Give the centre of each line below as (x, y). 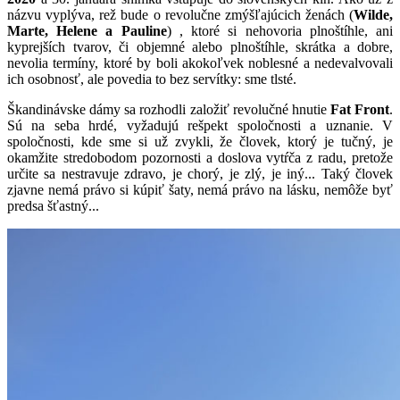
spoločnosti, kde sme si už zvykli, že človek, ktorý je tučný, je (200, 142)
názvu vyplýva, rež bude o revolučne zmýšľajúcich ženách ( (180, 15)
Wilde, (373, 15)
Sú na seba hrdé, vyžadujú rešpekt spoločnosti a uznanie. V (200, 125)
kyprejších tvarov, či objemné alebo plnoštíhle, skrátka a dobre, (200, 47)
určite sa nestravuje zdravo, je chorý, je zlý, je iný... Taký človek (200, 174)
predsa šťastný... (53, 206)
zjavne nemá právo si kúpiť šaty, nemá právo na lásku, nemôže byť (200, 190)
